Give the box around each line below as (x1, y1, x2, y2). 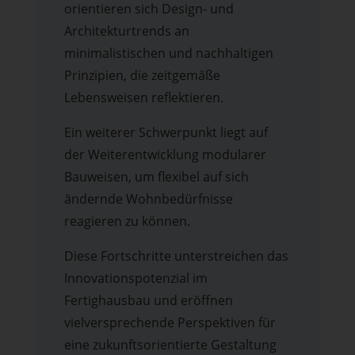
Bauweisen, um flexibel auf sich (63, 168, 249, 186)
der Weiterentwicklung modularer (63, 146, 266, 164)
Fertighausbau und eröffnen (63, 292, 233, 310)
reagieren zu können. (63, 212, 190, 231)
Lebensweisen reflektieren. (63, 89, 223, 107)
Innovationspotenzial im (63, 269, 208, 288)
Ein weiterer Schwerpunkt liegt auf (63, 124, 268, 142)
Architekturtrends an (63, 22, 189, 40)
